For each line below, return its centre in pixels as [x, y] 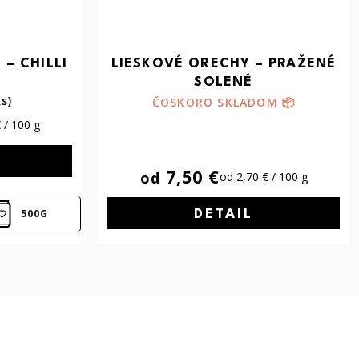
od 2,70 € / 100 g [263, 176]
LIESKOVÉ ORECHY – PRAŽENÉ [224, 63]
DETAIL [224, 214]
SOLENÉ [224, 82]
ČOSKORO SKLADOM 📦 [224, 102]
